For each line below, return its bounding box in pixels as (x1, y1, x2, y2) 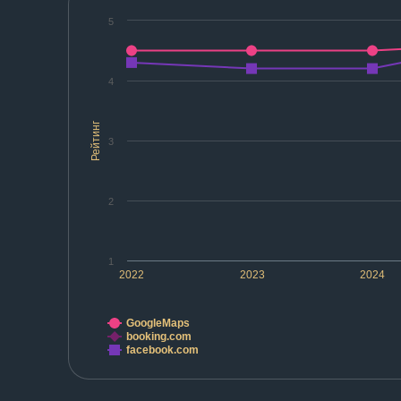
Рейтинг (90, 119, 103, 161)
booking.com (126, 330, 192, 344)
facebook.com (126, 344, 200, 357)
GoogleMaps (126, 317, 191, 330)
